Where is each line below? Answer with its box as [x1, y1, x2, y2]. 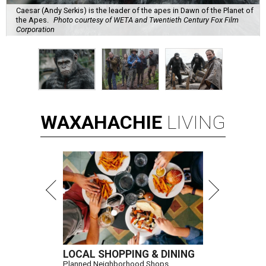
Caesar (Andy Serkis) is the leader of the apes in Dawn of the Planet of [16, 5, 254, 15]
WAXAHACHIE [40, 111, 162, 134]
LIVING [167, 111, 226, 134]
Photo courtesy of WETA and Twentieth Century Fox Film [53, 15, 239, 24]
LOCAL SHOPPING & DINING [63, 248, 195, 261]
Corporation [16, 24, 55, 34]
